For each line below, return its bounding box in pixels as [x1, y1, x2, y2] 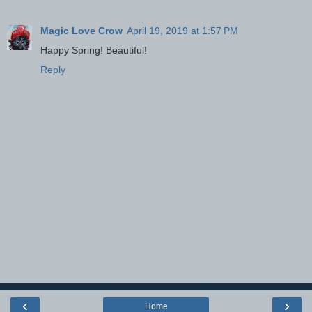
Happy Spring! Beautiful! [40, 44, 147, 56]
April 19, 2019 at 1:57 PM [127, 24, 238, 36]
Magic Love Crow [40, 24, 123, 36]
